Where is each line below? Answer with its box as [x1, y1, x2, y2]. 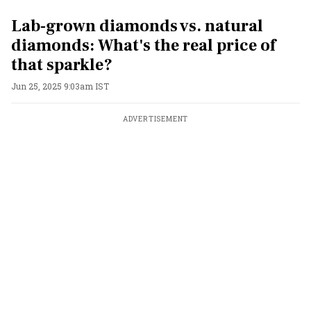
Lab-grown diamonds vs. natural [11, 15, 263, 37]
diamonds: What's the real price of [11, 35, 276, 56]
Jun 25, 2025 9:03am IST [11, 81, 109, 92]
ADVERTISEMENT [122, 115, 189, 124]
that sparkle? [11, 54, 112, 76]
